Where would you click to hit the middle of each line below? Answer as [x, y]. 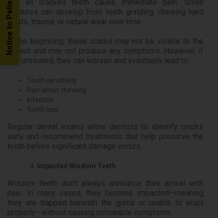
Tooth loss [43, 110]
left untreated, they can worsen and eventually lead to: [98, 61]
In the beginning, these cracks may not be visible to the [105, 41]
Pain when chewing [56, 90]
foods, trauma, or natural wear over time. [75, 22]
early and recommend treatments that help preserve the [105, 137]
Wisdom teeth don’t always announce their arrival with [105, 183]
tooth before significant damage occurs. [75, 146]
